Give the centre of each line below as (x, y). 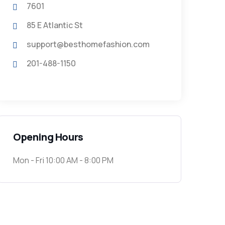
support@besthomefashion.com (88, 44)
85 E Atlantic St (55, 25)
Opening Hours (48, 137)
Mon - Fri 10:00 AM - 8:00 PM (63, 160)
